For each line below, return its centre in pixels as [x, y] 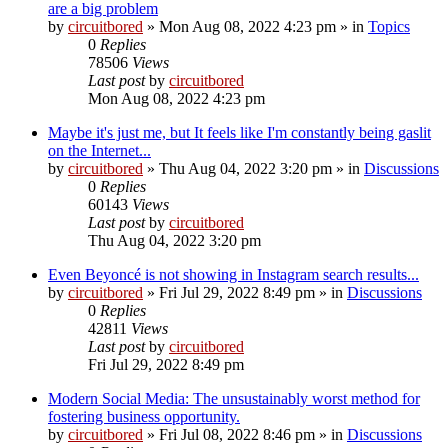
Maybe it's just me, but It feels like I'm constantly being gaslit [239, 132]
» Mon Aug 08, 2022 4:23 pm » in [255, 26]
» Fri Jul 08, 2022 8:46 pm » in [245, 434]
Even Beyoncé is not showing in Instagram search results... [233, 274]
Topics [389, 26]
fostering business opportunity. [144, 416]
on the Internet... [99, 150]
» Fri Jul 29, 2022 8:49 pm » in [245, 292]
